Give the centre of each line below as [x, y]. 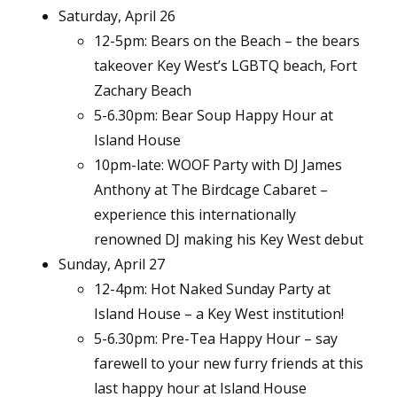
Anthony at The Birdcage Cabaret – [211, 190]
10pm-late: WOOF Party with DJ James [218, 165]
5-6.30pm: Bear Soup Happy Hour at [214, 116]
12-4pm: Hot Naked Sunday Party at [212, 289]
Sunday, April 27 [112, 265]
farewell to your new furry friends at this [229, 364]
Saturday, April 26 [117, 16]
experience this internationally [195, 215]
